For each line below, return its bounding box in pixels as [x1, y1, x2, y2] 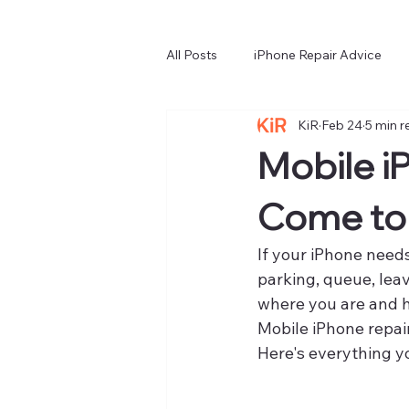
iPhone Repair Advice [254, 46, 382, 63]
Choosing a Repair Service [203, 119, 359, 136]
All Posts [166, 46, 217, 63]
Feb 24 [321, 116, 362, 133]
